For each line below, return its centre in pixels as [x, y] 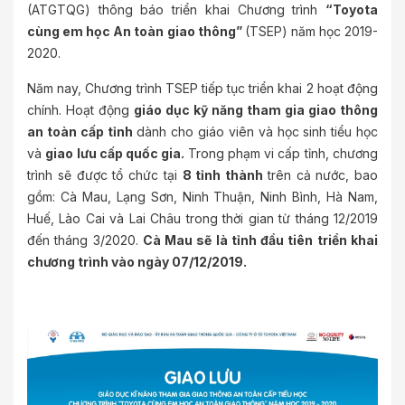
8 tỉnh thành [225, 175]
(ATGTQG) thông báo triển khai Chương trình [176, 9]
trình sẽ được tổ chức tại [105, 175]
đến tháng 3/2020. [85, 240]
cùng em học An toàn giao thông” [136, 31]
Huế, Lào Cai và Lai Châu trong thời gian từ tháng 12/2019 [202, 218]
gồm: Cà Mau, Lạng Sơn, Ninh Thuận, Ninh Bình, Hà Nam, [202, 197]
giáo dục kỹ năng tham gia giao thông [256, 110]
